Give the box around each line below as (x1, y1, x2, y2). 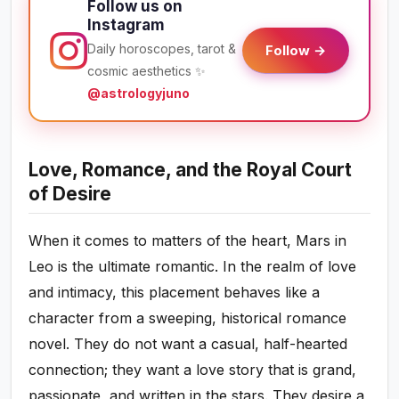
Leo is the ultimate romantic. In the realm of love (28, 257, 357, 276)
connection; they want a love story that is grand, (28, 361, 357, 379)
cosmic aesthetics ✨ (87, 63, 207, 79)
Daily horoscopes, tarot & (87, 41, 237, 57)
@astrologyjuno (87, 85, 191, 102)
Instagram (87, 16, 166, 35)
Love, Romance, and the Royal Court (28, 159, 353, 182)
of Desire (28, 183, 112, 206)
